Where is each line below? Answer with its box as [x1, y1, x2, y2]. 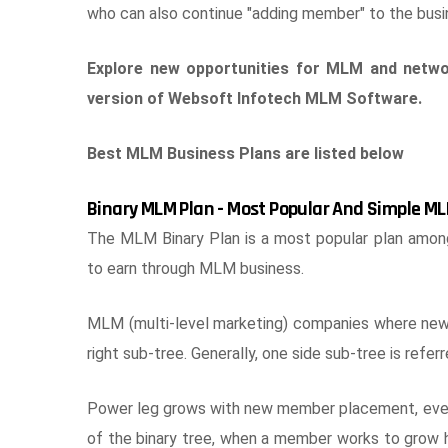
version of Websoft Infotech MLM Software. [87, 89, 422, 108]
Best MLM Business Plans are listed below [87, 144, 404, 163]
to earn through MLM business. [87, 259, 304, 278]
